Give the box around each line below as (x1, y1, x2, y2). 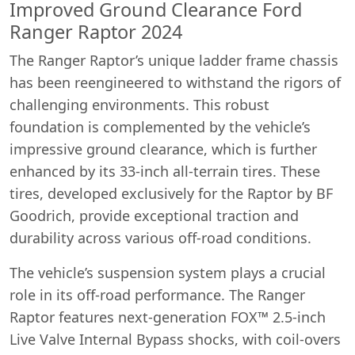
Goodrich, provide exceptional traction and (10, 205, 299, 225)
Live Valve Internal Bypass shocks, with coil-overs (10, 329, 341, 349)
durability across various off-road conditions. (10, 227, 311, 247)
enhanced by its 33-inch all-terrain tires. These (10, 161, 320, 181)
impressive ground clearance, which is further (10, 139, 317, 158)
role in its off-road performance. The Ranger (10, 284, 305, 304)
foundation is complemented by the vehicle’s (10, 116, 311, 136)
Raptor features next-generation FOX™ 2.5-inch (10, 307, 326, 326)
